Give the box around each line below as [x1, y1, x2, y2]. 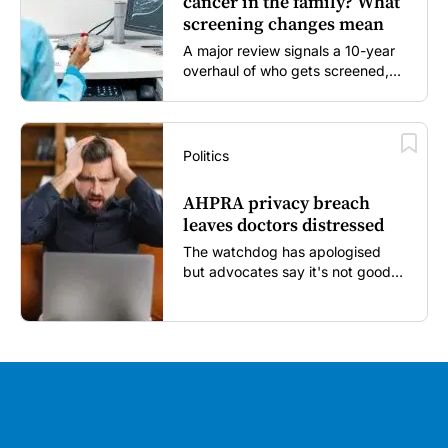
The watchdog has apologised [183, 242, 382, 260]
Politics [183, 147, 230, 165]
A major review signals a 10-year [183, 42, 396, 60]
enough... [183, 282, 245, 300]
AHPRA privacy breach [183, 191, 371, 215]
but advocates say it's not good [183, 262, 392, 280]
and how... [183, 82, 251, 100]
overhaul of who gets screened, [183, 62, 390, 80]
